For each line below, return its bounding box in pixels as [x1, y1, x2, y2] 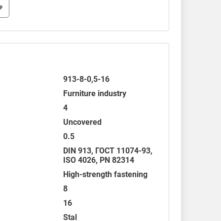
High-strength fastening [63, 170, 148, 179]
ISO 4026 [63, 155, 96, 165]
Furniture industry [63, 89, 127, 98]
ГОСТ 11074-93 [95, 146, 151, 155]
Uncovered [63, 117, 102, 127]
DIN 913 [63, 146, 92, 155]
